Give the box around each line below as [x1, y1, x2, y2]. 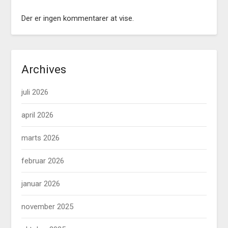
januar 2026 [21, 179, 61, 189]
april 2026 [21, 110, 54, 120]
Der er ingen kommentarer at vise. [21, 14, 134, 23]
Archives [21, 63, 67, 76]
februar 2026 [21, 156, 65, 166]
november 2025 [21, 202, 74, 212]
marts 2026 [21, 133, 60, 143]
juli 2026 [21, 88, 49, 97]
